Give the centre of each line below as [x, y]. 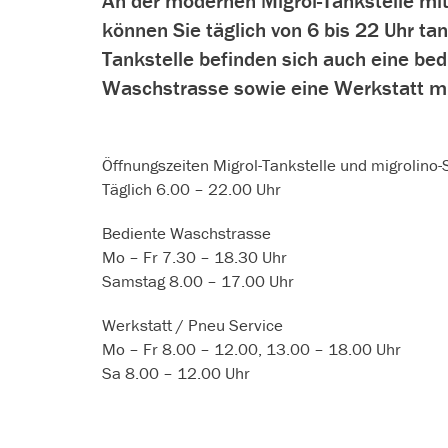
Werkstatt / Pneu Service [192, 324]
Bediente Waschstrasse [186, 232]
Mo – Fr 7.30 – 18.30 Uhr [194, 256]
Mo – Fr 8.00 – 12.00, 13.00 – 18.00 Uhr [251, 348]
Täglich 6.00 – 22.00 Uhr [191, 188]
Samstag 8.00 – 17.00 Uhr [198, 280]
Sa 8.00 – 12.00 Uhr [176, 372]
